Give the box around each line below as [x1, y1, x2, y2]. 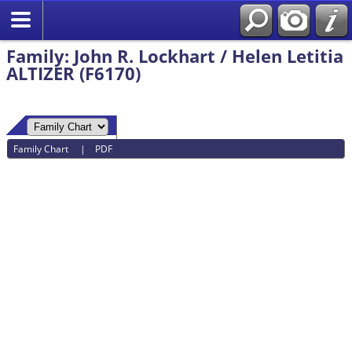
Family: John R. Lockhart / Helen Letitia [6, 44, 343, 68]
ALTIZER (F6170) [6, 61, 141, 85]
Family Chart [13, 141, 71, 156]
